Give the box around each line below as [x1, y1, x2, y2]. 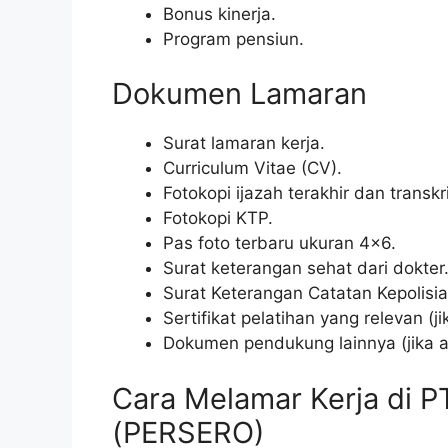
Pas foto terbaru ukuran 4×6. [163, 233, 396, 254]
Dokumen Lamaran [112, 76, 367, 112]
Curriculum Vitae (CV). [163, 158, 342, 179]
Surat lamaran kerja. [163, 133, 325, 154]
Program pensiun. [163, 28, 304, 49]
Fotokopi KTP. [163, 208, 273, 229]
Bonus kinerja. [163, 3, 276, 24]
